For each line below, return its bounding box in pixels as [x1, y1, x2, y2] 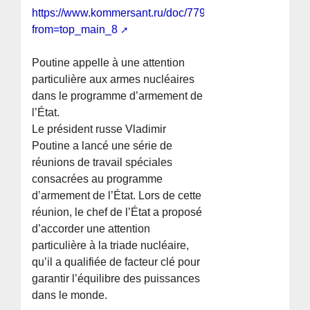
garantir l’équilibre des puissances [32, 273, 201, 285]
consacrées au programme [32, 173, 163, 185]
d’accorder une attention [32, 223, 151, 235]
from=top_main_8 [32, 24, 118, 36]
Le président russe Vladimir [32, 123, 167, 136]
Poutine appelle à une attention [32, 57, 185, 69]
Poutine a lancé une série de [32, 140, 173, 152]
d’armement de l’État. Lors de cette [32, 190, 202, 202]
